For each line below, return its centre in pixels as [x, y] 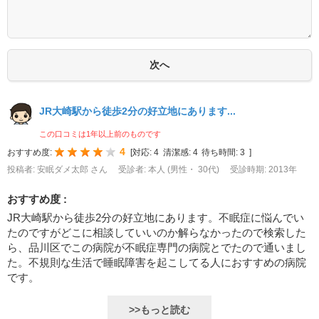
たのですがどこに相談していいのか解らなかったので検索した [157, 233]
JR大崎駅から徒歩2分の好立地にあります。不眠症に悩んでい [156, 218]
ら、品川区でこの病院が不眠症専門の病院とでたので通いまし [157, 248]
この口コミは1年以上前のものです [100, 134]
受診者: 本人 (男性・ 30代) [170, 170]
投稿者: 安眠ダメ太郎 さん [58, 170]
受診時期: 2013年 [263, 170]
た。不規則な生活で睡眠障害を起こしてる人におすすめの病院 [157, 263]
